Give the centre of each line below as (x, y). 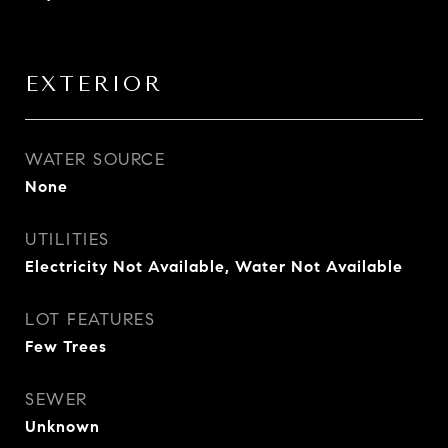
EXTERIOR (94, 84)
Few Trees (66, 346)
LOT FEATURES (90, 319)
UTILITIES (67, 239)
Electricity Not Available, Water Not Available (214, 266)
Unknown (62, 426)
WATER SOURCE (95, 159)
